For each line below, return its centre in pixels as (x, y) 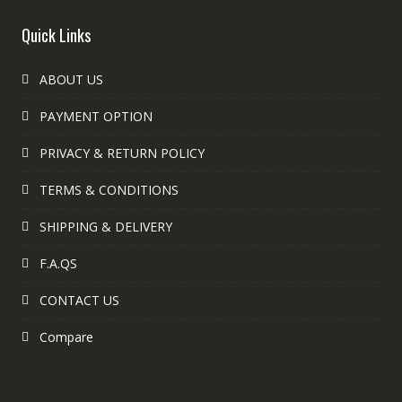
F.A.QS (58, 264)
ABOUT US (71, 80)
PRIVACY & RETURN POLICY (122, 153)
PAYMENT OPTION (96, 117)
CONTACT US (79, 301)
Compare (66, 337)
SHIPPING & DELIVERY (105, 227)
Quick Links (56, 35)
